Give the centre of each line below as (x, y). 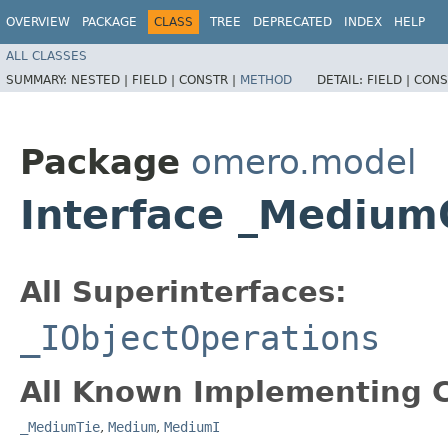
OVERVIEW (38, 22)
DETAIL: (342, 79)
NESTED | (101, 79)
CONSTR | (209, 79)
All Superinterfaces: (183, 291)
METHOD (266, 79)
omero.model (303, 161)
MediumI (192, 426)
